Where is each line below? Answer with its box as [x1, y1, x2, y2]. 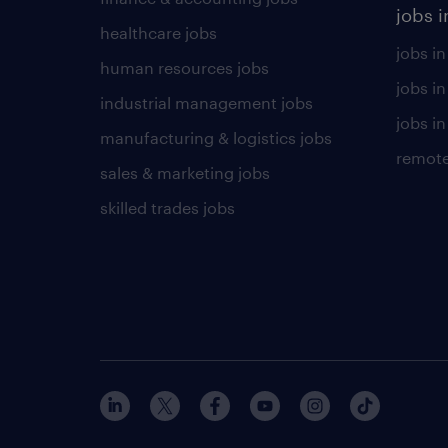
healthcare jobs [100, 23, 217, 42]
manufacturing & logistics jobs [100, 128, 332, 147]
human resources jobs [100, 58, 269, 77]
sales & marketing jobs [100, 163, 270, 182]
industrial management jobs [100, 93, 313, 112]
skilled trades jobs [100, 198, 235, 217]
